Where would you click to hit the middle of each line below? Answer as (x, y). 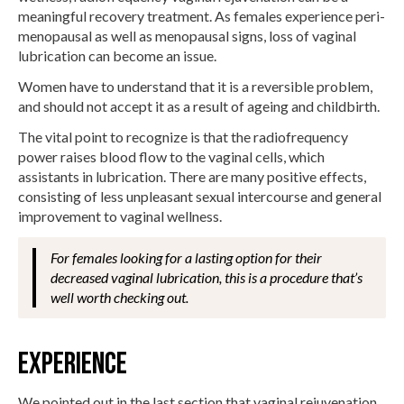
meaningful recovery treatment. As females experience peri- (202, 15)
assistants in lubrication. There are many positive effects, (192, 176)
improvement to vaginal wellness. (120, 216)
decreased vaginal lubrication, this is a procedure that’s (207, 277)
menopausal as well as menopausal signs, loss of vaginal (187, 35)
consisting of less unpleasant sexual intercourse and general (200, 196)
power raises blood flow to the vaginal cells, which (171, 156)
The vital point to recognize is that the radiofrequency (183, 136)
